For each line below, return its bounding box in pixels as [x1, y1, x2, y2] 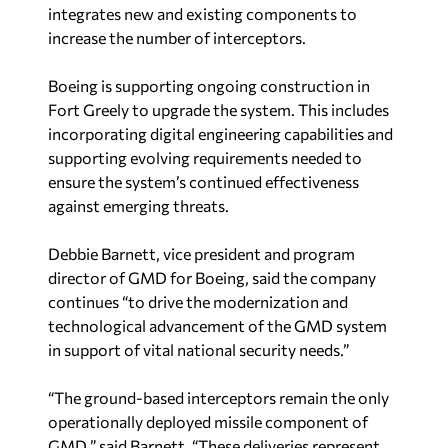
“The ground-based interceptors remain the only [48, 387, 389, 407]
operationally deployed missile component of [48, 411, 368, 431]
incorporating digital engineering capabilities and [48, 123, 393, 143]
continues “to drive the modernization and [48, 291, 348, 311]
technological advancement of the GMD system [48, 315, 387, 335]
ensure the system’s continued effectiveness [48, 171, 359, 191]
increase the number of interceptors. [48, 27, 306, 47]
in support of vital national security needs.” [48, 339, 349, 359]
